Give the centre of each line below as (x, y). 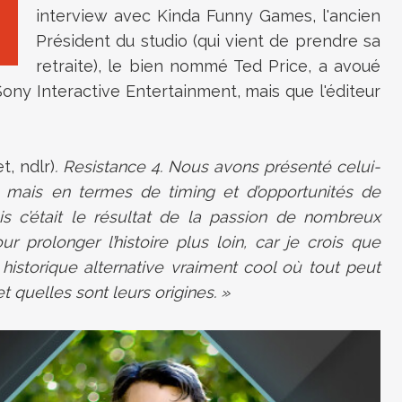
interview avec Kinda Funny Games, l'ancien (208, 16)
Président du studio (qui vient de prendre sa (208, 41)
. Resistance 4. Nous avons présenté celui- (218, 166)
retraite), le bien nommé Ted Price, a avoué (208, 66)
